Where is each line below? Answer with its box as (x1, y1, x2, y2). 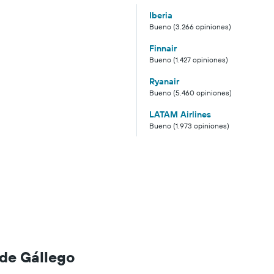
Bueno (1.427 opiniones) (149, 55, 228, 65)
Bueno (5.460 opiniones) (149, 88, 232, 98)
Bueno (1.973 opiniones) (149, 121, 229, 131)
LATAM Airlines (149, 109, 211, 120)
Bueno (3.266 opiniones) (149, 22, 231, 32)
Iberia (149, 10, 172, 21)
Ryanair (149, 76, 179, 87)
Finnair (149, 43, 177, 54)
